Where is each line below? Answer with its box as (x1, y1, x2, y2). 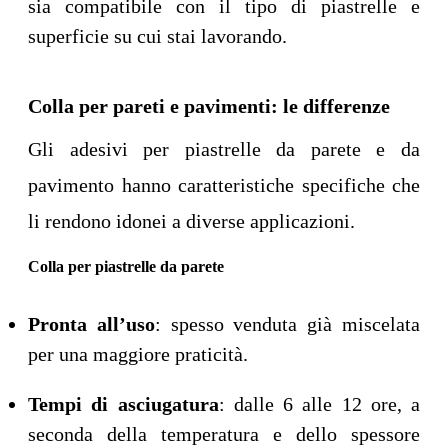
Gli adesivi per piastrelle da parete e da (28, 138, 420, 161)
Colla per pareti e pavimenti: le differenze (28, 95, 390, 118)
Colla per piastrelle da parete (28, 258, 224, 276)
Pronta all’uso (28, 313, 155, 336)
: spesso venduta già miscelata (154, 313, 421, 336)
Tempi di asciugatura (28, 393, 219, 416)
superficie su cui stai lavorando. (28, 25, 287, 48)
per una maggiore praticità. (28, 343, 248, 366)
